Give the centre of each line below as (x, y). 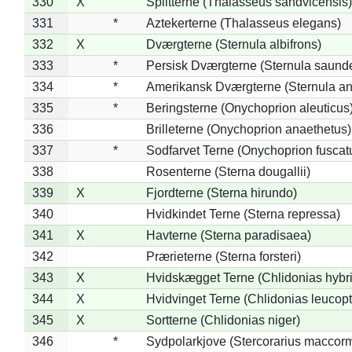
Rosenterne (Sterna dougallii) (228, 171)
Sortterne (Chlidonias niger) (223, 320)
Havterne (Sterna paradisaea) (228, 235)
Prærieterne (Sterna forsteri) (223, 256)
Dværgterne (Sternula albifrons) (233, 44)
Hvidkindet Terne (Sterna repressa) (243, 214)
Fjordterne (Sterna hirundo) (221, 192)
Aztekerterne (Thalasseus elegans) (243, 23)
